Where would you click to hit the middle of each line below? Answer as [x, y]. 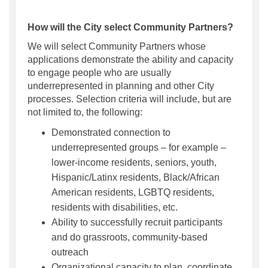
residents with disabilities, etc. [115, 208]
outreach [70, 252]
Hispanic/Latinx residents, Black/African [135, 178]
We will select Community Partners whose [117, 47]
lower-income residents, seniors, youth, [134, 163]
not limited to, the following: [85, 112]
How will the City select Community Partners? [130, 28]
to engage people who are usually [99, 73]
